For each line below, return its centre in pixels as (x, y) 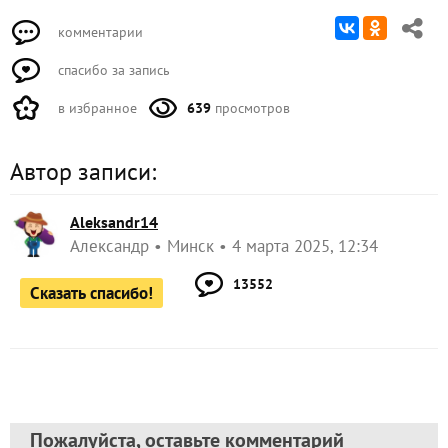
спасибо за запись (112, 70)
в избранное (95, 108)
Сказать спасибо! (91, 293)
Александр (109, 246)
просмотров (250, 108)
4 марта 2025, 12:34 (305, 246)
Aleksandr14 (114, 222)
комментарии (98, 32)
